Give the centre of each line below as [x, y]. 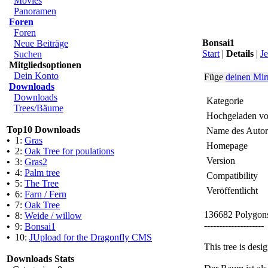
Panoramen [35, 11]
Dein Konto [36, 76]
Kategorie [225, 101]
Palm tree [42, 173]
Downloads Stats [40, 259]
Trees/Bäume [39, 108]
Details [240, 54]
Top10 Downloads [43, 130]
